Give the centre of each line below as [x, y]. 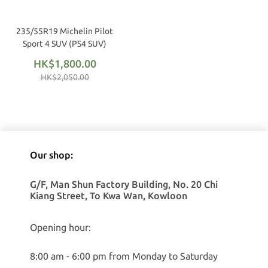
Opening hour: [60, 227]
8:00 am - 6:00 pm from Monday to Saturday [124, 256]
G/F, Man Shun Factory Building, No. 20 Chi [124, 184]
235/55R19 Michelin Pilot [65, 31]
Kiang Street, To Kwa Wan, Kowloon [109, 196]
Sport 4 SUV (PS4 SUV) [65, 44]
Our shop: [51, 155]
